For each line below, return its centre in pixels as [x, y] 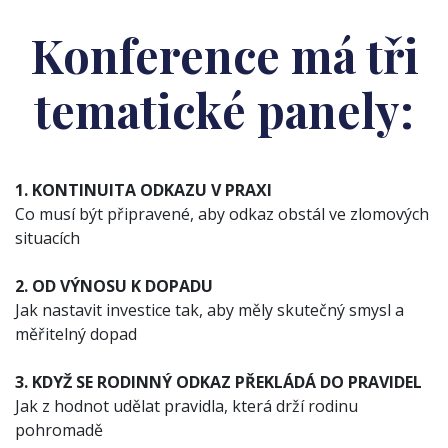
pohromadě [59, 430]
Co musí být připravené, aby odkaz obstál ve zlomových [222, 214]
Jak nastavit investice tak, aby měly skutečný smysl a [209, 310]
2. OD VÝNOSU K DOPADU [114, 286]
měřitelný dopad [76, 334]
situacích [47, 238]
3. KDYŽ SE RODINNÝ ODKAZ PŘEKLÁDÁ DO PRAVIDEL [218, 382]
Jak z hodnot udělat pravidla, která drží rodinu [186, 406]
